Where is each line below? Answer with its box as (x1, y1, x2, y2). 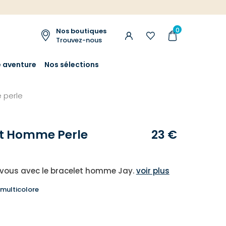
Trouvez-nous (56, 35, 102, 45)
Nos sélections (44, 59, 99, 70)
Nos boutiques (56, 26, 106, 36)
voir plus (136, 165, 169, 176)
